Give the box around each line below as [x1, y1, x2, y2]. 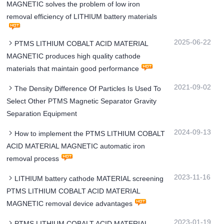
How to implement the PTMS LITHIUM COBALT [14, 129, 165, 138]
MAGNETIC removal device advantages [6, 199, 133, 208]
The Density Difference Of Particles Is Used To [14, 84, 161, 93]
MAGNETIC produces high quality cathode [6, 52, 141, 60]
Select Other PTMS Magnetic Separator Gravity [6, 97, 157, 105]
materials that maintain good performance [6, 64, 139, 73]
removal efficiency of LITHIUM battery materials [6, 12, 157, 21]
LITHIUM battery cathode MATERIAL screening [14, 174, 164, 183]
